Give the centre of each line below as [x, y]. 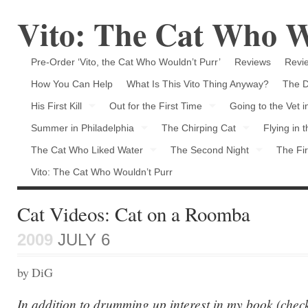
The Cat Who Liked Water [87, 150]
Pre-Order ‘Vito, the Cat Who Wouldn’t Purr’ [126, 62]
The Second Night [210, 150]
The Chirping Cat [199, 128]
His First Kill [56, 106]
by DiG [35, 272]
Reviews [253, 62]
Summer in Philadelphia [82, 128]
